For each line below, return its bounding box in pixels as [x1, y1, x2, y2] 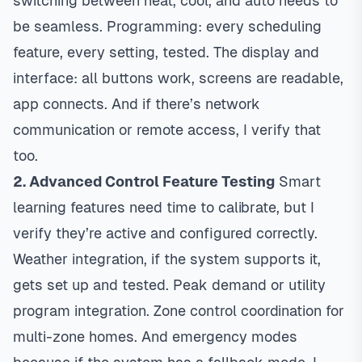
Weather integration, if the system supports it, [13, 250, 321, 267]
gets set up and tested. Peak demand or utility [13, 276, 326, 293]
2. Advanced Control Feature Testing [13, 173, 275, 190]
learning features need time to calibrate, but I [13, 199, 314, 216]
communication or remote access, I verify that [13, 121, 321, 138]
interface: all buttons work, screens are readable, [13, 69, 343, 86]
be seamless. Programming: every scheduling [13, 18, 322, 35]
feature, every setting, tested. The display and [13, 44, 319, 61]
